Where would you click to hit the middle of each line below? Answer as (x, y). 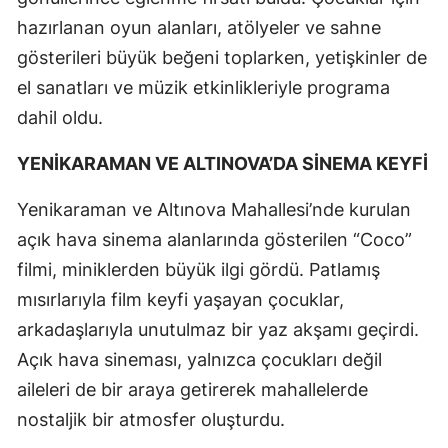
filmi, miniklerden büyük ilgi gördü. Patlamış (198, 270)
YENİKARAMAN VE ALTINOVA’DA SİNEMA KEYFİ (222, 164)
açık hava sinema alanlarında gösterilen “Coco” (214, 240)
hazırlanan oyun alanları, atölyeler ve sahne (199, 28)
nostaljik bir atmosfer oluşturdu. (151, 420)
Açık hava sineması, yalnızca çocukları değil (199, 360)
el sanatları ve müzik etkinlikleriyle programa (203, 88)
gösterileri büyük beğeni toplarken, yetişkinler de (222, 58)
